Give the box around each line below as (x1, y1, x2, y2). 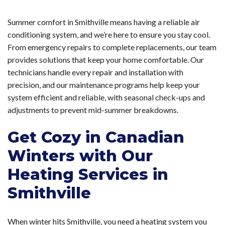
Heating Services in (8, 165, 168, 184)
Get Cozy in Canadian (8, 128, 184, 147)
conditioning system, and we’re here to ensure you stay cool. (8, 30, 210, 40)
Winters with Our (8, 146, 153, 166)
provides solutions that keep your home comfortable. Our (8, 55, 204, 65)
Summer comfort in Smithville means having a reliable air (8, 17, 200, 27)
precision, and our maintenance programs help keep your (8, 80, 200, 90)
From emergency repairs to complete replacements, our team (8, 42, 216, 52)
